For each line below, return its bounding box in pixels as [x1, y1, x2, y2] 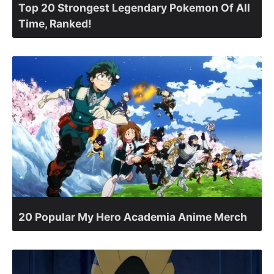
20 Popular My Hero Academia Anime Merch [18, 210, 247, 223]
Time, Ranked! [18, 17, 92, 31]
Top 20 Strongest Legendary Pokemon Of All [18, 1, 250, 15]
